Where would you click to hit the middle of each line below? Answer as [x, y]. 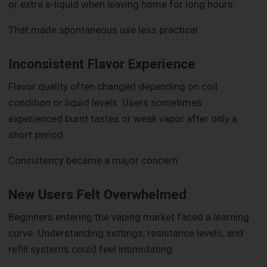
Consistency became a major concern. [94, 160]
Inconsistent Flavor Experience [102, 63]
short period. [37, 134]
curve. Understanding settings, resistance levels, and [126, 233]
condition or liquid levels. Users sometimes [105, 102]
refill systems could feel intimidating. [92, 249]
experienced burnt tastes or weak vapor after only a [123, 118]
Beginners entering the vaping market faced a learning [129, 217]
